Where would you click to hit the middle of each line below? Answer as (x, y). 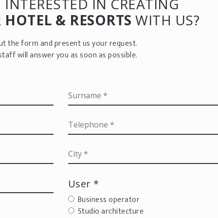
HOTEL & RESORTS (68, 20)
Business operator (109, 200)
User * (83, 183)
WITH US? (165, 20)
